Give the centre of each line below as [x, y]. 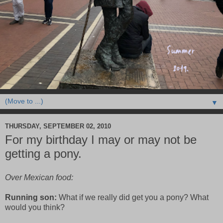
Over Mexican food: [39, 178]
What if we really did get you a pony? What [133, 198]
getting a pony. [43, 154]
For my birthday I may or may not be [101, 140]
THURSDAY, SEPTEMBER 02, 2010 [58, 126]
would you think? [35, 208]
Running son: [31, 198]
